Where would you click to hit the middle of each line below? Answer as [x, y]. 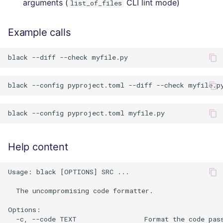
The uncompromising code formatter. [81, 191]
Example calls [39, 32]
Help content [38, 147]
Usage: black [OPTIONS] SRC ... [69, 172]
